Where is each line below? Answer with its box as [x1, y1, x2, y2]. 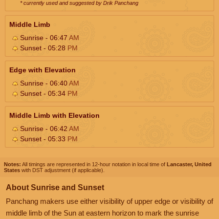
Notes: [4, 161, 21, 167]
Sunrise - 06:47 [18, 33, 69, 42]
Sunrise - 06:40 [18, 79, 69, 87]
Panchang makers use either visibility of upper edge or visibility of [6, 197, 213, 205]
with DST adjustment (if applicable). [20, 167, 105, 173]
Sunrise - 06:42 [18, 124, 69, 132]
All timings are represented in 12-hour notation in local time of [21, 161, 167, 167]
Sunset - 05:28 [18, 44, 67, 52]
